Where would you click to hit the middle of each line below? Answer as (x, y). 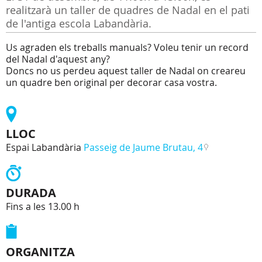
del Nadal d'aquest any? (58, 59)
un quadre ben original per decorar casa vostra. (111, 82)
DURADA (31, 193)
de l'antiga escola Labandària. (79, 23)
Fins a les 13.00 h (43, 206)
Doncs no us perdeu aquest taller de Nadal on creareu (126, 71)
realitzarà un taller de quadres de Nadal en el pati (128, 10)
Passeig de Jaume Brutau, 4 (143, 147)
